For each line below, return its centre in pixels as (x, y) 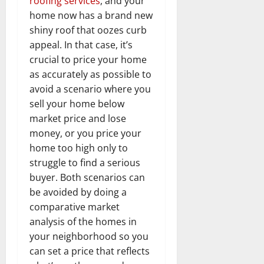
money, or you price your (85, 133)
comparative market (75, 207)
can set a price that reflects (90, 251)
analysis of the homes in (83, 221)
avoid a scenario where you (90, 89)
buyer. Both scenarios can (87, 177)
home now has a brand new (91, 15)
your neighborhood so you (89, 236)
